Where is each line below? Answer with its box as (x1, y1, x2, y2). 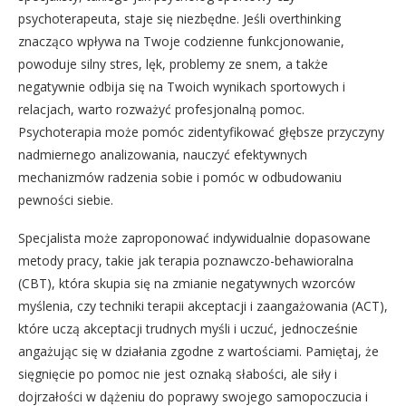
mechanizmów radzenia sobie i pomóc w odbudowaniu (18, 168, 342, 186)
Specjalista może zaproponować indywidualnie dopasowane (18, 228, 371, 246)
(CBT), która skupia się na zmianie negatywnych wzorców (18, 274, 355, 292)
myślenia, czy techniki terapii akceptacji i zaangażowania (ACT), (18, 296, 388, 314)
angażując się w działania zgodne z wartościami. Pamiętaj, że (18, 342, 379, 360)
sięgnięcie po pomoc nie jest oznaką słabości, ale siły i (18, 364, 337, 382)
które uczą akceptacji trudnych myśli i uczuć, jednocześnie (18, 319, 358, 337)
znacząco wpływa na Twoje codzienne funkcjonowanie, (18, 32, 344, 50)
